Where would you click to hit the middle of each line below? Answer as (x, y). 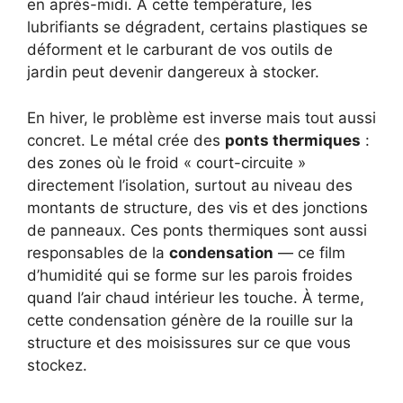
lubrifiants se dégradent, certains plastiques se (197, 27)
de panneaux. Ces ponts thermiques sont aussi (197, 230)
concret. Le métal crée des (126, 140)
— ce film (309, 252)
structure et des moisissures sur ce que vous (189, 342)
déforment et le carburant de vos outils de (180, 50)
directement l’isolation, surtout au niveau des (190, 185)
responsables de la (98, 252)
